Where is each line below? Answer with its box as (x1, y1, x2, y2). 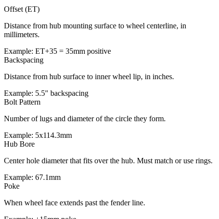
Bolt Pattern (4, 98, 41, 107)
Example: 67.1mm (4, 173, 61, 182)
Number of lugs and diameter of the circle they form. (4, 114, 166, 123)
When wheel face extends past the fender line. (4, 198, 145, 207)
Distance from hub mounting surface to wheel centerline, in (4, 22, 186, 30)
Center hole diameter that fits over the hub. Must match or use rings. (4, 156, 213, 165)
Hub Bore (4, 140, 35, 149)
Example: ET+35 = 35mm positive (4, 47, 111, 56)
